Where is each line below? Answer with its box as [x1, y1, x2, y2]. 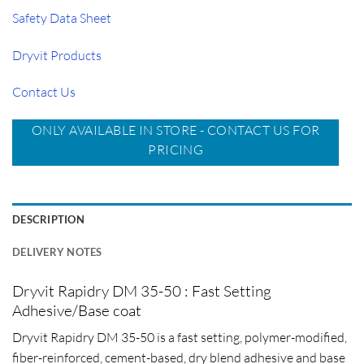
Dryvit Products [12, 46, 102, 63]
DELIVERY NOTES [12, 245, 102, 258]
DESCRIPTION [12, 212, 84, 226]
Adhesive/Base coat [12, 300, 141, 320]
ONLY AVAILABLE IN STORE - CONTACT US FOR [31, 122, 320, 139]
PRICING [148, 141, 204, 158]
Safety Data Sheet [12, 9, 111, 26]
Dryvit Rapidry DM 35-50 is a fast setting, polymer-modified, [12, 329, 347, 346]
